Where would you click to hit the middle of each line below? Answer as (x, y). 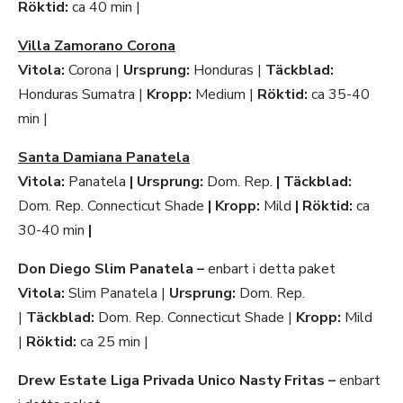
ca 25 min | (112, 342)
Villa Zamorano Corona (97, 46)
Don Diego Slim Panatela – (113, 269)
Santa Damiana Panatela (104, 157)
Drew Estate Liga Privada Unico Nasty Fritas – (179, 381)
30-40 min (51, 230)
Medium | (224, 94)
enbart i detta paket (272, 269)
